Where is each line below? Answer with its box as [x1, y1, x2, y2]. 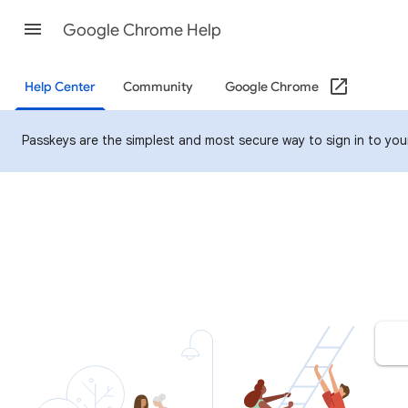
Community [123, 79, 193, 95]
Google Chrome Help [63, 20, 221, 40]
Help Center [25, 79, 96, 95]
